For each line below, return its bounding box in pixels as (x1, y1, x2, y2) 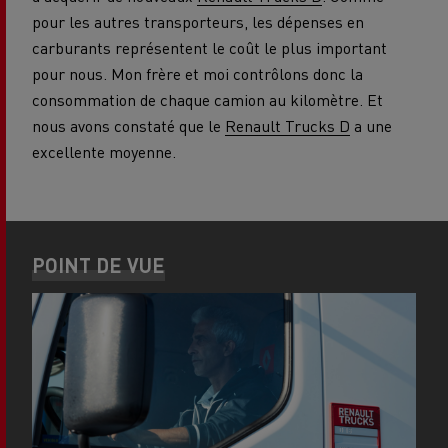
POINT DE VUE (32, 251, 165, 278)
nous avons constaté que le (32, 114, 225, 136)
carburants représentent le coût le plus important (32, 36, 387, 58)
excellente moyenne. (32, 140, 176, 162)
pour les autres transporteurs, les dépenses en (32, 10, 364, 32)
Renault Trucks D (225, 114, 350, 136)
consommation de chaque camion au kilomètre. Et (32, 88, 383, 110)
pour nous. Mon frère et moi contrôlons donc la (32, 62, 363, 84)
